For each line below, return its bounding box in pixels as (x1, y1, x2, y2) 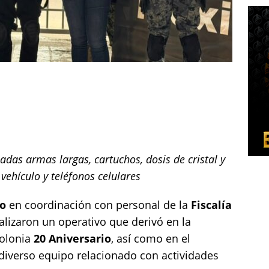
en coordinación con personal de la (9, 197, 191, 212)
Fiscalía (191, 197, 232, 212)
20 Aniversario (34, 231, 111, 246)
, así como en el (111, 231, 190, 246)
